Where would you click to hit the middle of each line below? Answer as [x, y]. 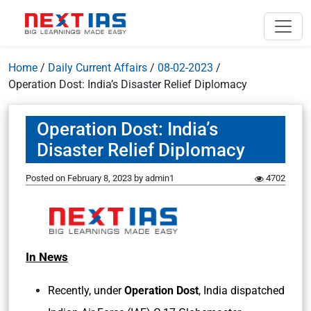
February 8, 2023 [100, 178]
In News [47, 257]
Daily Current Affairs [98, 68]
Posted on [47, 178]
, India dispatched [242, 291]
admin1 [160, 178]
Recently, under [86, 291]
